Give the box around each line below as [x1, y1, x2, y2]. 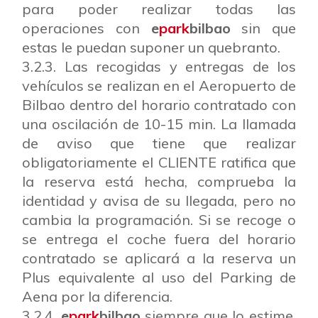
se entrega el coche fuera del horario [22, 230, 296, 248]
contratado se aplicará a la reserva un [22, 249, 296, 267]
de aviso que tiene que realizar [22, 134, 296, 152]
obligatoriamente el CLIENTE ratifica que [22, 153, 296, 171]
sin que [230, 19, 296, 37]
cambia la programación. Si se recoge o [22, 211, 296, 229]
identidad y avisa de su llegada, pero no [22, 192, 296, 209]
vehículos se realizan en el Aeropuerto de [22, 77, 296, 94]
